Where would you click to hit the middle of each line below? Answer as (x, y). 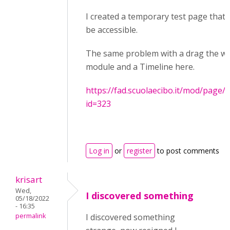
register (139, 151)
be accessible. (112, 30)
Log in (99, 151)
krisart (29, 179)
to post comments (187, 151)
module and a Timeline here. (140, 67)
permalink (31, 216)
